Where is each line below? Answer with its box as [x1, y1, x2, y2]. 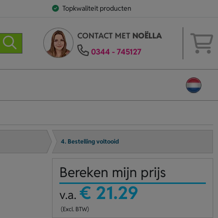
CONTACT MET [77, 31, 132, 41]
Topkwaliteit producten [62, 4, 131, 13]
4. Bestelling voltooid [61, 138, 120, 145]
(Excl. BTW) [59, 205, 89, 213]
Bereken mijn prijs [59, 163, 166, 181]
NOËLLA [132, 31, 162, 41]
